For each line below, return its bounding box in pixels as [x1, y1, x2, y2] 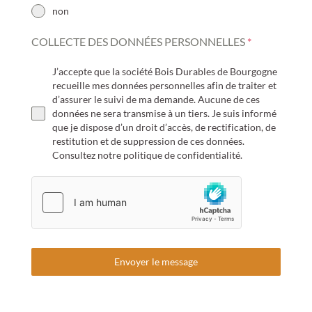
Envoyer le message [114, 256, 198, 268]
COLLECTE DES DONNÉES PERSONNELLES [31, 35, 247, 49]
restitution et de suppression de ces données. [52, 135, 244, 148]
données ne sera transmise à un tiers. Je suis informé [52, 107, 276, 120]
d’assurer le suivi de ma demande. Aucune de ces [52, 93, 260, 106]
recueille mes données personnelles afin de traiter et [52, 79, 276, 92]
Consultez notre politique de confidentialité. [52, 149, 242, 162]
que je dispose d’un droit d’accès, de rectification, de [52, 121, 276, 134]
